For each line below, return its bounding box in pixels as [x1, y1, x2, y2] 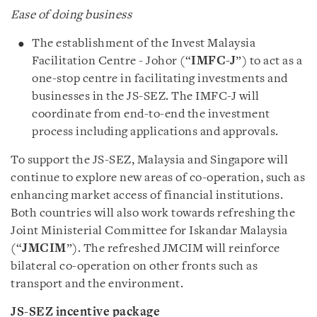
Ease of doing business [11, 9, 132, 21]
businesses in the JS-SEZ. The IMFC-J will [32, 91, 260, 103]
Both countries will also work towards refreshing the [11, 207, 295, 219]
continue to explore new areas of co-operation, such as [11, 172, 305, 184]
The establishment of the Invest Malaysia [32, 38, 255, 50]
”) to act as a [236, 55, 302, 67]
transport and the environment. [11, 278, 183, 290]
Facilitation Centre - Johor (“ [32, 55, 191, 67]
